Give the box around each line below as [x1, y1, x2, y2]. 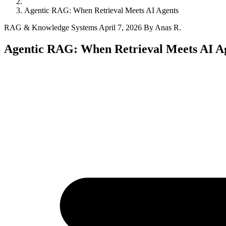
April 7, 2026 [99, 23, 142, 32]
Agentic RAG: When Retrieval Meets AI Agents [24, 6, 179, 15]
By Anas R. [144, 23, 181, 32]
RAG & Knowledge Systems [4, 23, 99, 32]
